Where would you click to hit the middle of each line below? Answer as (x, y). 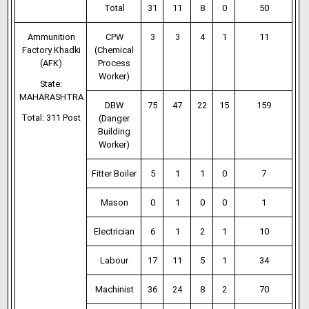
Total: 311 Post (51, 118)
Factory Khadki (51, 50)
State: (51, 84)
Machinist (114, 289)
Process (114, 63)
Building (114, 131)
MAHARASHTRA (51, 97)
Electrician (114, 231)
